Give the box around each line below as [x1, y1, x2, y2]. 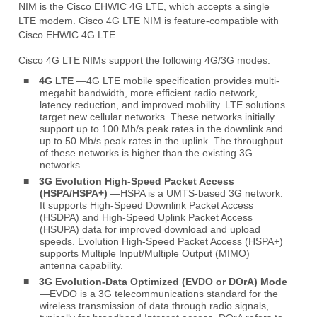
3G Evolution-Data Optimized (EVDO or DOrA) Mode [36, 276, 287, 287]
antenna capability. [40, 260, 123, 271]
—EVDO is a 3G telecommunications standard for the [40, 288, 278, 299]
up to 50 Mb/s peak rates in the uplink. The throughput [40, 135, 283, 146]
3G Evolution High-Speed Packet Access [36, 175, 234, 187]
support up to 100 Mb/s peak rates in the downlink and [40, 123, 283, 134]
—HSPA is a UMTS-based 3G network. [108, 188, 283, 199]
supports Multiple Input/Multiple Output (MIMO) [40, 248, 250, 259]
